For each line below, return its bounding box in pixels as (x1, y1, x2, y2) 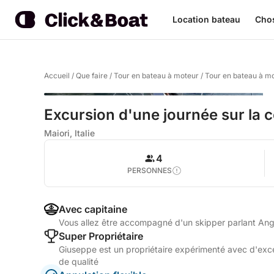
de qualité (59, 256, 98, 267)
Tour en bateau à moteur (114, 71, 199, 80)
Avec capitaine (59, 203, 127, 215)
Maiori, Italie (44, 128, 95, 138)
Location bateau (172, 14, 240, 24)
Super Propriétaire (59, 230, 143, 242)
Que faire (76, 71, 108, 80)
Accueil (44, 71, 70, 80)
